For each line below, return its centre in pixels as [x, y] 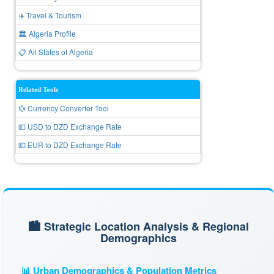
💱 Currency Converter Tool [64, 108]
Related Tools [38, 89]
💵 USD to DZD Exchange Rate [70, 126]
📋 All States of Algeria [56, 52]
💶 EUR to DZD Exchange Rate [70, 145]
